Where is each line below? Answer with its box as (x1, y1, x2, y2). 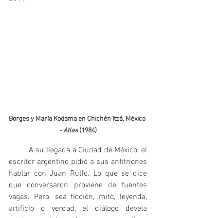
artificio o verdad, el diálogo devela (9, 204, 147, 214)
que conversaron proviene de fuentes (9, 181, 147, 191)
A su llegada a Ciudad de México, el (9, 145, 29, 156)
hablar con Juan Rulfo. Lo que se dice (9, 169, 147, 179)
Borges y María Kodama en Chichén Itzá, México (9, 115, 147, 124)
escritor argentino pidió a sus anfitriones (9, 157, 147, 167)
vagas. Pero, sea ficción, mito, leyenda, (9, 192, 147, 202)
